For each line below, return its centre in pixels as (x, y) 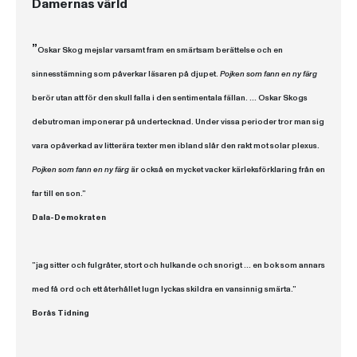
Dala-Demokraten (69, 218)
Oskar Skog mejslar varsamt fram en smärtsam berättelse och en (160, 50)
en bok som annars (289, 265)
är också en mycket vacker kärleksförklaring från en (227, 170)
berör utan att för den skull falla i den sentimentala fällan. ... (145, 98)
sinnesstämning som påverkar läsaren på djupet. (126, 74)
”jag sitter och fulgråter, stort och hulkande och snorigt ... (142, 265)
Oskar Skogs (283, 98)
